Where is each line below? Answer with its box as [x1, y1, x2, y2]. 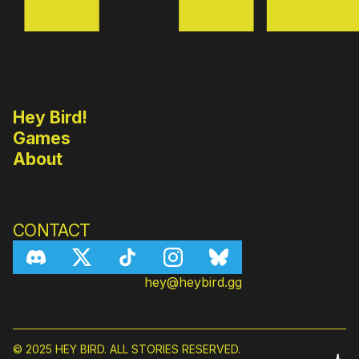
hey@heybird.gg [144, 274, 242, 290]
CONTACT [13, 220, 91, 240]
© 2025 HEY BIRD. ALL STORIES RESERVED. [13, 342, 240, 356]
